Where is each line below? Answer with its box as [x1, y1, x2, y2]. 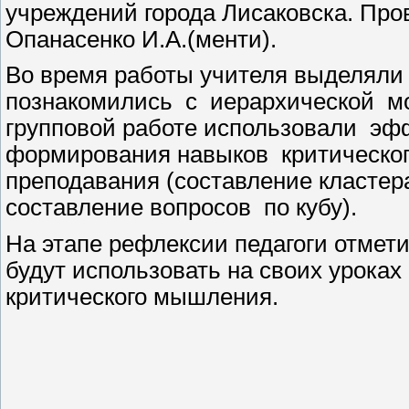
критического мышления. [5, 283, 278, 309]
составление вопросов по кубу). [5, 194, 363, 221]
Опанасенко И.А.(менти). [5, 26, 277, 52]
